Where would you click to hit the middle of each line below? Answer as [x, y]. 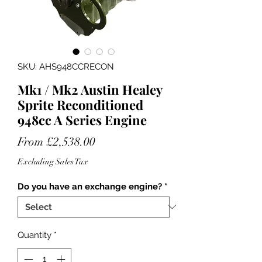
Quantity [35, 235]
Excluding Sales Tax [53, 161]
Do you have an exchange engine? [90, 186]
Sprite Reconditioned [80, 104]
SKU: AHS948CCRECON [66, 66]
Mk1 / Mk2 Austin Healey [90, 89]
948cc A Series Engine [82, 120]
